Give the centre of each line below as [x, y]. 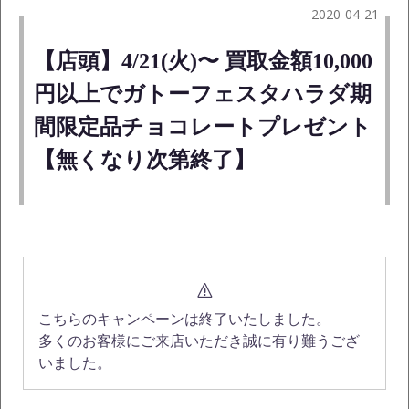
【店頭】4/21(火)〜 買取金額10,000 [203, 62]
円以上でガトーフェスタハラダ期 [203, 94]
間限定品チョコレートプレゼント [203, 127]
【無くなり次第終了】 [145, 160]
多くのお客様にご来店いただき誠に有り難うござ [199, 341]
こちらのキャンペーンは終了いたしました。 [184, 320]
